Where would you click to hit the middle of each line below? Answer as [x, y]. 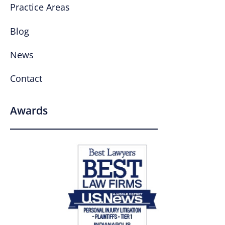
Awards [29, 111]
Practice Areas [40, 7]
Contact [26, 79]
